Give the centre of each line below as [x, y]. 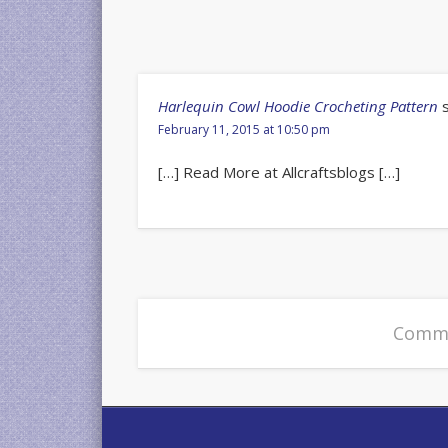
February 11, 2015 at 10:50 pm [244, 129]
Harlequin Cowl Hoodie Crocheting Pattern [298, 105]
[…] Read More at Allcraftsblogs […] [279, 171]
